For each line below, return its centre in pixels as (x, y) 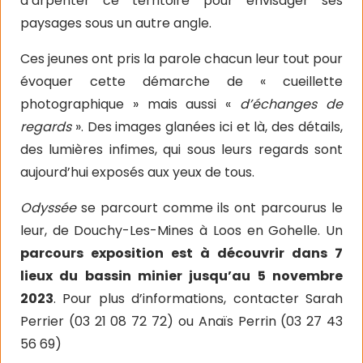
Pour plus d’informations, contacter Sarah (203, 298)
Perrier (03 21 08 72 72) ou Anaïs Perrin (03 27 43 (181, 321)
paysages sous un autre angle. (116, 23)
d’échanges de (287, 104)
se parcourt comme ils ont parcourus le (209, 207)
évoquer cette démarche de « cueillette (181, 81)
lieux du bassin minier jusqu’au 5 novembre (181, 275)
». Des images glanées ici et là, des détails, (207, 126)
